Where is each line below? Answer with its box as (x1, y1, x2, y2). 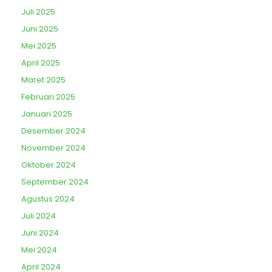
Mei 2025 (21, 40, 56, 52)
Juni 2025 (21, 23, 58, 35)
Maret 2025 (21, 74, 66, 86)
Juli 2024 (21, 210, 56, 222)
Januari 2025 (21, 108, 72, 120)
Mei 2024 (21, 244, 57, 256)
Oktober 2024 (21, 159, 76, 171)
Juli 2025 (21, 6, 55, 18)
